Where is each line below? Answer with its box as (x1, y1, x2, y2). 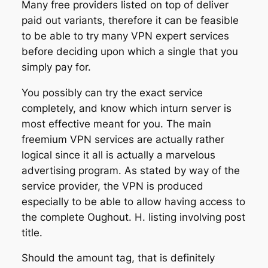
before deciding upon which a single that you (21, 45, 238, 57)
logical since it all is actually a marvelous (21, 148, 215, 161)
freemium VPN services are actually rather (21, 133, 224, 145)
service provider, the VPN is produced (21, 179, 203, 192)
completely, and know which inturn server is (21, 102, 232, 114)
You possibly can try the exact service (21, 86, 203, 99)
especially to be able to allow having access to (21, 195, 245, 208)
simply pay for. (21, 60, 91, 73)
